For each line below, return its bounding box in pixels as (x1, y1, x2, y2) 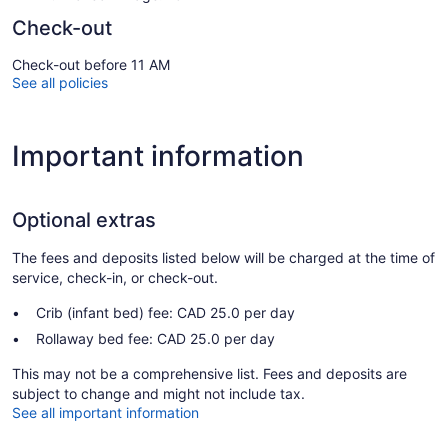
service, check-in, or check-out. (12, 269, 218, 287)
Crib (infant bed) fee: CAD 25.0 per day (36, 304, 295, 322)
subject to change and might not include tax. (12, 385, 305, 403)
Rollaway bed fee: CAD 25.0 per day (36, 330, 275, 348)
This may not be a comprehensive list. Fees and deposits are (12, 365, 407, 383)
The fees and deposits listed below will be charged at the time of (12, 249, 435, 267)
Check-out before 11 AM (12, 56, 170, 74)
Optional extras (12, 208, 156, 233)
